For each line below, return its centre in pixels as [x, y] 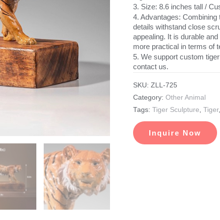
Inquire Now [175, 133]
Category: [149, 98]
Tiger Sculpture [176, 110]
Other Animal [185, 98]
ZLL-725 [164, 85]
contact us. [151, 66]
